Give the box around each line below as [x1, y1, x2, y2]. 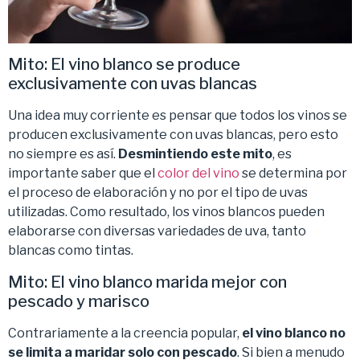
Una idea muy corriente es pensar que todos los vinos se [8, 108, 347, 124]
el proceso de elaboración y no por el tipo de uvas [8, 185, 308, 201]
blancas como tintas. [8, 243, 133, 259]
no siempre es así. [8, 146, 118, 162]
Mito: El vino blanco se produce [8, 55, 240, 75]
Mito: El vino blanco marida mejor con [8, 272, 287, 292]
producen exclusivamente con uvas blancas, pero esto [8, 127, 338, 143]
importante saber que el [8, 166, 157, 182]
